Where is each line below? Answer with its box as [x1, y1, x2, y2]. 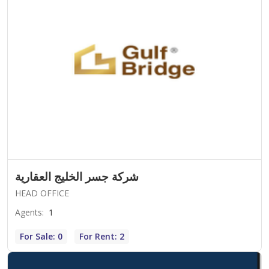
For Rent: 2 [79, 230, 124, 242]
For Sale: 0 [20, 230, 62, 242]
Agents [15, 206, 42, 218]
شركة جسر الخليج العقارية [15, 168, 139, 184]
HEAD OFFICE [15, 187, 69, 199]
